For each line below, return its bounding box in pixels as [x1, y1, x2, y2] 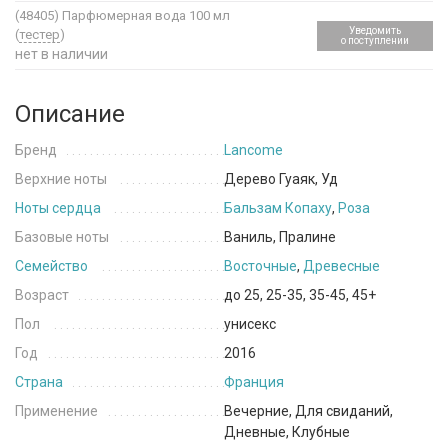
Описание [15, 100, 125, 129]
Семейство [15, 258, 88, 275]
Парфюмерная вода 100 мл [62, 8, 230, 24]
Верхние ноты [15, 171, 107, 188]
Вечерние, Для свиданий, [224, 403, 393, 420]
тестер [19, 27, 60, 43]
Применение [15, 403, 98, 420]
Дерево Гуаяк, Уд [224, 171, 338, 188]
